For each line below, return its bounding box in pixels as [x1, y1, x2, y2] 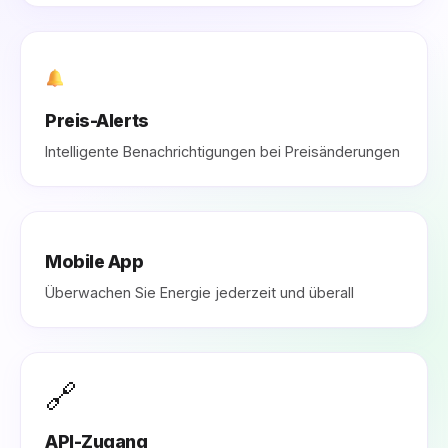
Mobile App [45, 251, 144, 272]
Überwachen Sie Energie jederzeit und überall [45, 284, 354, 301]
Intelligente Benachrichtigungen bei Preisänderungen [45, 143, 400, 160]
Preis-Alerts [45, 110, 149, 131]
